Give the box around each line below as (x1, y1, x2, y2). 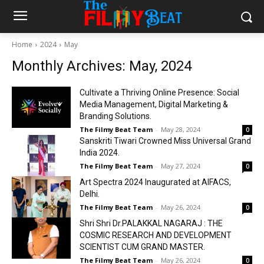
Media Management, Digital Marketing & (80, 100, 228, 109)
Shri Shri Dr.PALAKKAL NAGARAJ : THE (80, 219, 223, 228)
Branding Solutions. (80, 111, 151, 121)
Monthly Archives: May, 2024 (12, 58, 192, 74)
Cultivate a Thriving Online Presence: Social (80, 88, 239, 97)
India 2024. (80, 148, 120, 157)
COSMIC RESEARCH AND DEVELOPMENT (80, 230, 233, 240)
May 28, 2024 (161, 125, 200, 134)
